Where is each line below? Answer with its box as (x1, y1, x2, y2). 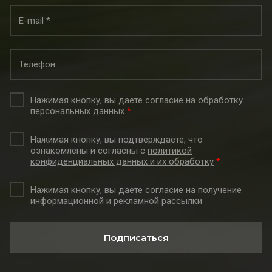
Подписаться (103, 231, 169, 243)
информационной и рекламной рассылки (30, 195, 202, 206)
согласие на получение (145, 185, 242, 195)
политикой (148, 145, 192, 156)
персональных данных (30, 106, 124, 117)
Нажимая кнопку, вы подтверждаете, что (30, 134, 203, 145)
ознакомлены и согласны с (30, 145, 148, 156)
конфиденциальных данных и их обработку (30, 156, 214, 167)
